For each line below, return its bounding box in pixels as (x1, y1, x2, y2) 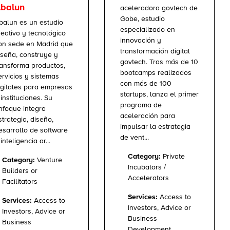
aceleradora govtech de (120, 4, 198, 12)
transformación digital (120, 47, 190, 55)
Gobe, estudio (120, 15, 165, 23)
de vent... (120, 133, 149, 141)
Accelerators (128, 174, 169, 182)
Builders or (2, 167, 37, 175)
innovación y (120, 36, 161, 44)
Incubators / (128, 163, 166, 171)
